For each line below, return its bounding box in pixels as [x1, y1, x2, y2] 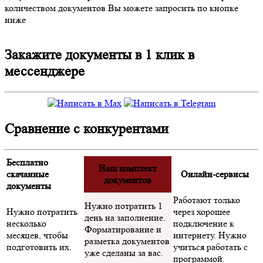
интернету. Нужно [173, 230, 247, 241]
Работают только [173, 194, 240, 206]
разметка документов [85, 235, 170, 247]
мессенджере [5, 63, 85, 80]
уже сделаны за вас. [85, 247, 163, 259]
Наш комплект [99, 163, 157, 174]
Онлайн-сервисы [181, 168, 249, 180]
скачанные [6, 168, 49, 180]
